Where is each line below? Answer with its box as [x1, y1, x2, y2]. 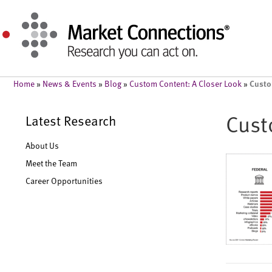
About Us [25, 140, 59, 151]
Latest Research [25, 111, 116, 129]
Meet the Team [25, 157, 77, 169]
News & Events [42, 78, 97, 89]
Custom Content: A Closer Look [129, 78, 242, 89]
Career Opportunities [25, 175, 103, 186]
